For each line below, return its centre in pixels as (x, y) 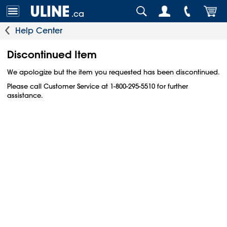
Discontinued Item (52, 54)
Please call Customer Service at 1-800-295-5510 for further (98, 86)
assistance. (25, 95)
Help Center (39, 30)
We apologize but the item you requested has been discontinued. (113, 72)
